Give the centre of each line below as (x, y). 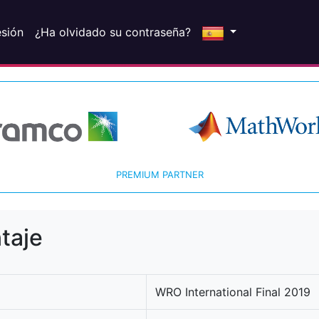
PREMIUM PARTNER (159, 174)
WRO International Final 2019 (233, 292)
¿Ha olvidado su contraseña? (113, 32)
